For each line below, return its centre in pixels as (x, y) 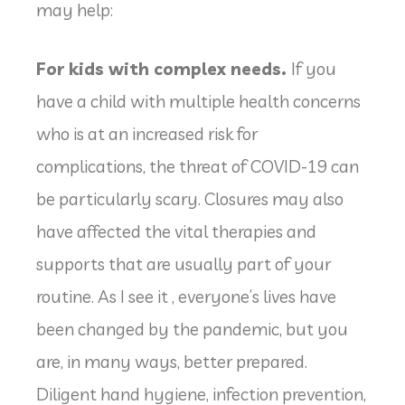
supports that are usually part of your (184, 264)
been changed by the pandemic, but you (192, 329)
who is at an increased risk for (147, 133)
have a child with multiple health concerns (198, 101)
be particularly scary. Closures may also (190, 198)
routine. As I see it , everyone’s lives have (186, 296)
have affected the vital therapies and (176, 231)
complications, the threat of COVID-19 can (198, 166)
